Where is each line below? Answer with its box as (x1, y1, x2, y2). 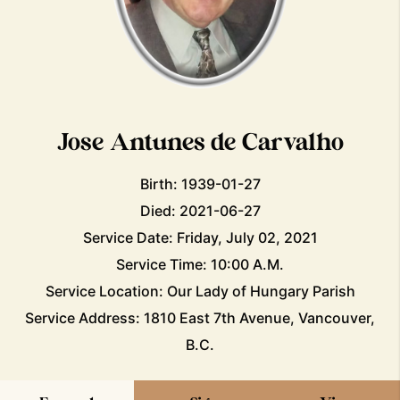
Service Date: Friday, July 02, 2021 (82, 228, 318, 246)
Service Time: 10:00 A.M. (116, 254, 284, 273)
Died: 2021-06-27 (139, 201, 261, 220)
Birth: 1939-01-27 (139, 174, 261, 193)
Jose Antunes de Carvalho (56, 129, 344, 154)
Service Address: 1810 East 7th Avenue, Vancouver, (25, 308, 375, 327)
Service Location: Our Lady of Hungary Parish (45, 281, 355, 300)
